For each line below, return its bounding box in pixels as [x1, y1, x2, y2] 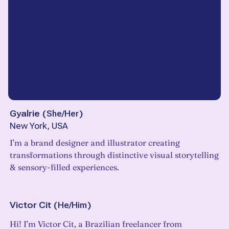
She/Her [47, 108, 79, 119]
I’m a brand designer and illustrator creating [10, 138, 180, 148]
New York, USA [10, 121, 68, 131]
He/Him [58, 200, 87, 211]
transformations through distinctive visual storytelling [10, 150, 219, 161]
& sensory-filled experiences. [10, 162, 119, 173]
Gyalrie [10, 108, 40, 119]
